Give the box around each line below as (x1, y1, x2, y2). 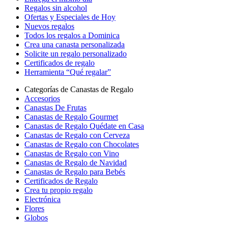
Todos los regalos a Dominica (24, 31, 120, 40)
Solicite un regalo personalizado (24, 49, 127, 58)
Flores (24, 204, 44, 213)
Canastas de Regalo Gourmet (24, 112, 118, 121)
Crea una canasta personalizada (24, 40, 125, 49)
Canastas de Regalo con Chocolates (24, 140, 139, 149)
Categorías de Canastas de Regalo (24, 85, 133, 94)
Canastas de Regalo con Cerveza (24, 131, 130, 139)
